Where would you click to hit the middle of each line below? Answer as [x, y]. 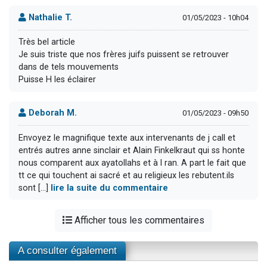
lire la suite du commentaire [109, 188]
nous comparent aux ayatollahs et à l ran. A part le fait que [132, 163]
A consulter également [67, 251]
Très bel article [47, 42]
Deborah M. [52, 113]
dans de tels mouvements [69, 67]
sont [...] [35, 188]
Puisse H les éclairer [57, 80]
